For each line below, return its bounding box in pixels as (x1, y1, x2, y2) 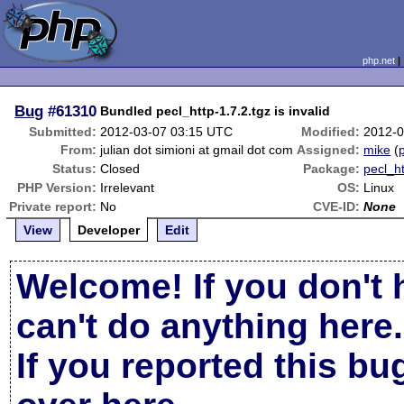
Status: (52, 161, 97, 176)
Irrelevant (100, 180, 155, 195)
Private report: (9, 199, 97, 214)
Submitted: (29, 124, 97, 139)
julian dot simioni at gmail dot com (100, 142, 294, 157)
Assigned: (297, 142, 361, 157)
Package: (303, 161, 361, 176)
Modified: (301, 124, 361, 139)
